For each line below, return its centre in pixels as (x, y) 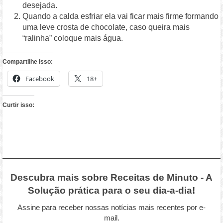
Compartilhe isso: (28, 62)
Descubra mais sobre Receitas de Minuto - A (111, 178)
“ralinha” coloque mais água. (73, 38)
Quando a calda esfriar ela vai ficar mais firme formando (121, 16)
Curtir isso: (19, 105)
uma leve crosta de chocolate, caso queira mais (106, 27)
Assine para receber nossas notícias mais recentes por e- (111, 208)
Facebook (40, 79)
